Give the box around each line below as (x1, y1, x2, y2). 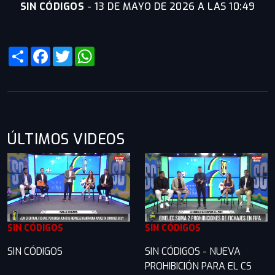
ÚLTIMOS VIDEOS (7, 129, 125, 149)
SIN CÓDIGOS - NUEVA (145, 244, 241, 258)
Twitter (72, 44, 105, 58)
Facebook (50, 44, 93, 58)
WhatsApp (95, 44, 142, 58)
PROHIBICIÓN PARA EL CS (145, 259, 252, 273)
